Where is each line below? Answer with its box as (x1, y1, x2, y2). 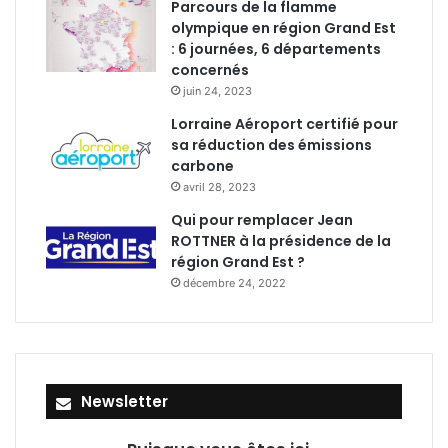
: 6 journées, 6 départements (171, 39, 381, 59)
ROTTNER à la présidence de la (171, 231, 391, 251)
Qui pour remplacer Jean (171, 210, 353, 230)
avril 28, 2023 (183, 180, 256, 194)
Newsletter (81, 391, 168, 412)
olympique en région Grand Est (171, 18, 396, 38)
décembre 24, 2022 (183, 276, 286, 290)
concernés (171, 60, 249, 80)
